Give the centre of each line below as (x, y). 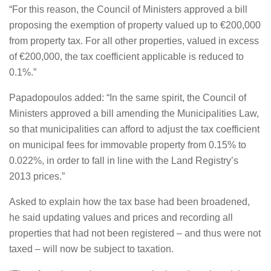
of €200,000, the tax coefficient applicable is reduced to (126, 57)
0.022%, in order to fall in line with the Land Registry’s (124, 161)
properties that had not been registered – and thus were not (135, 233)
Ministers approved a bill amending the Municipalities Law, (134, 113)
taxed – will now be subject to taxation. (91, 249)
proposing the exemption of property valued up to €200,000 (135, 25)
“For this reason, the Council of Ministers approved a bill (128, 9)
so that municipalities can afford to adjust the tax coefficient (134, 129)
